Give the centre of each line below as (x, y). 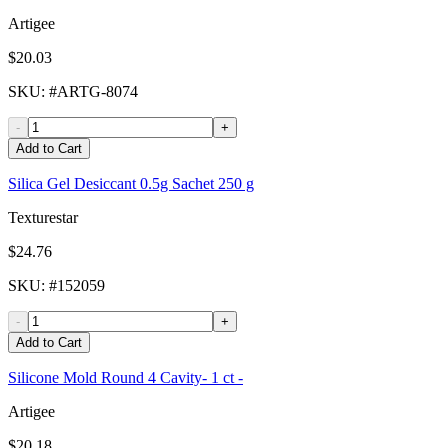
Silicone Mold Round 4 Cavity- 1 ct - (125, 378)
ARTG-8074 (97, 92)
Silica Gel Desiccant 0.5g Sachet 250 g (131, 184)
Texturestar (43, 218)
